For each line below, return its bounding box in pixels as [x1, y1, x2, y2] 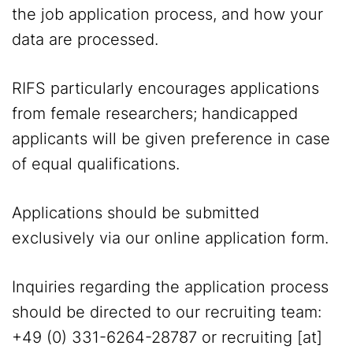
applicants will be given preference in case [12, 129, 330, 148]
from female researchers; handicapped [12, 104, 298, 123]
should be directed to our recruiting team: [12, 303, 321, 321]
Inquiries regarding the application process [12, 277, 329, 296]
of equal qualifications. [12, 154, 180, 173]
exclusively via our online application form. [12, 229, 329, 247]
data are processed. [12, 30, 158, 49]
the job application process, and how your [12, 5, 323, 24]
